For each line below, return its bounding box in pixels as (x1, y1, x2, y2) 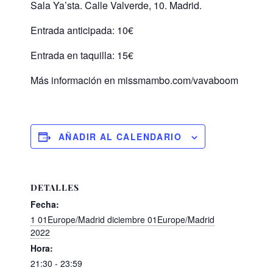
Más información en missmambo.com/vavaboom (30, 73, 238, 88)
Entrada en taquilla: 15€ (30, 48, 133, 63)
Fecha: (30, 198, 59, 211)
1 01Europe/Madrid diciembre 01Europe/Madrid (30, 213, 214, 226)
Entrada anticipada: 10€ (30, 23, 133, 38)
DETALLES (30, 182, 79, 194)
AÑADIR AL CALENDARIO (58, 130, 182, 143)
